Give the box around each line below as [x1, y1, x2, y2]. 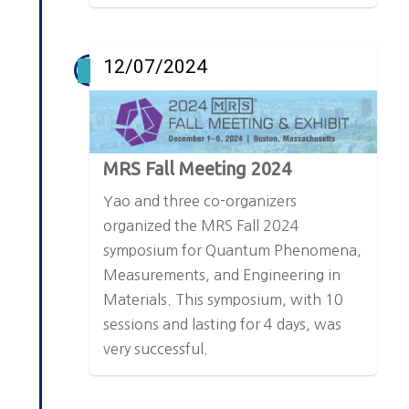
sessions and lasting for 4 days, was [103, 317, 342, 332]
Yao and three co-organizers [103, 194, 298, 209]
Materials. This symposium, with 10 [103, 292, 344, 308]
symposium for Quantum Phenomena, [103, 243, 362, 258]
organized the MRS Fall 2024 [103, 218, 300, 234]
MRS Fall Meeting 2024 [103, 158, 292, 180]
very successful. [103, 341, 209, 357]
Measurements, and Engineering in [103, 267, 341, 283]
